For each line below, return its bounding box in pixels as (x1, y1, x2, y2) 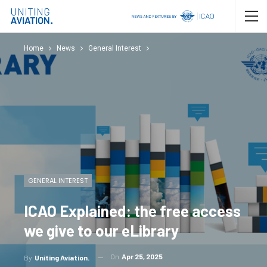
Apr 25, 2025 (122, 252, 163, 261)
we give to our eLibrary (24, 221, 179, 240)
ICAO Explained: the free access (24, 201, 241, 221)
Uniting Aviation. (35, 253, 89, 262)
